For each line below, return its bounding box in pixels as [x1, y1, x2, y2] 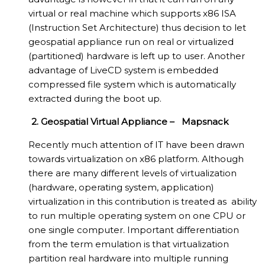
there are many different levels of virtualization [28, 167, 237, 179]
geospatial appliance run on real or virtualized [28, 36, 234, 48]
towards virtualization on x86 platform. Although [28, 153, 244, 165]
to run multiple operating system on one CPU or [28, 210, 245, 222]
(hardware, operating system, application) [28, 182, 214, 193]
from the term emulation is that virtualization [28, 238, 229, 250]
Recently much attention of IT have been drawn [28, 139, 244, 151]
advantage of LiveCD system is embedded [28, 64, 218, 76]
